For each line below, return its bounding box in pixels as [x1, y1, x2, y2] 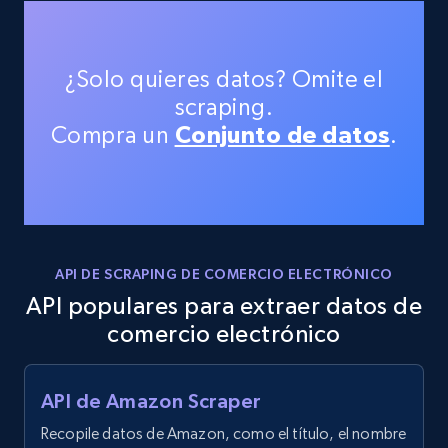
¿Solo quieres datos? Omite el [64, 65, 384, 93]
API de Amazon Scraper [41, 390, 261, 412]
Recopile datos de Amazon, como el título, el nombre [41, 424, 407, 443]
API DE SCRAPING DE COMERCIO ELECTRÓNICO [55, 266, 393, 282]
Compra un [50, 121, 175, 149]
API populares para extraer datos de [25, 292, 423, 319]
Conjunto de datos [174, 121, 390, 148]
